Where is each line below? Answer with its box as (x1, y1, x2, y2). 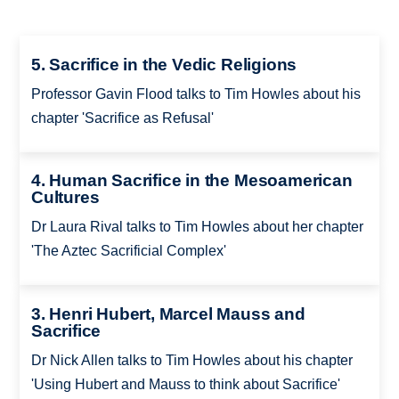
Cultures (30, 188, 100, 208)
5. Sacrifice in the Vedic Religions (30, 54, 297, 74)
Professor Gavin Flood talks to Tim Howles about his (30, 85, 361, 102)
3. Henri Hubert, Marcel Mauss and (30, 304, 305, 323)
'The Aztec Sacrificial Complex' (30, 243, 226, 259)
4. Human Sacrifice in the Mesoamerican (30, 171, 353, 191)
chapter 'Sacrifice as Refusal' (30, 110, 214, 126)
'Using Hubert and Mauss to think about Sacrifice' (30, 376, 340, 392)
